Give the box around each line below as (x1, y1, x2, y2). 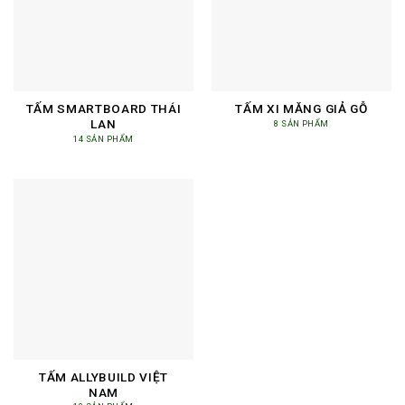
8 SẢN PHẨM (274, 118, 329, 128)
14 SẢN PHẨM (73, 133, 134, 144)
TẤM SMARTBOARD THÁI (25, 101, 182, 117)
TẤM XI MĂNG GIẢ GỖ (235, 101, 368, 117)
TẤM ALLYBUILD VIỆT (38, 369, 169, 384)
